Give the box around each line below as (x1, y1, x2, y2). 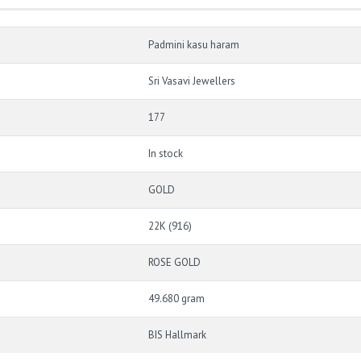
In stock (148, 147, 183, 161)
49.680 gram (148, 292, 205, 306)
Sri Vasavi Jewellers (148, 74, 235, 89)
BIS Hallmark (148, 328, 206, 342)
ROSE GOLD (148, 255, 201, 270)
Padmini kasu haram (148, 38, 239, 52)
